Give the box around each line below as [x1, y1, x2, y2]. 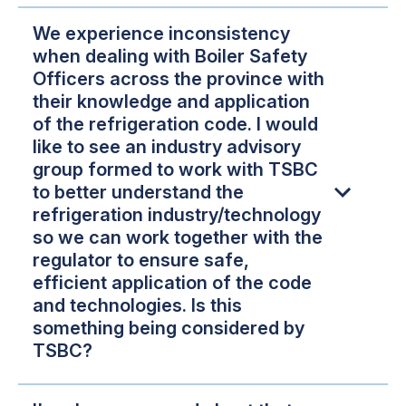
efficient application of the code [33, 271, 312, 294]
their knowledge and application [33, 90, 310, 112]
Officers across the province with [33, 67, 324, 90]
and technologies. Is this [33, 294, 242, 316]
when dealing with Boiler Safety [33, 44, 307, 67]
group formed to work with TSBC [33, 158, 318, 180]
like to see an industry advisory [33, 135, 301, 158]
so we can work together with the [33, 226, 323, 248]
